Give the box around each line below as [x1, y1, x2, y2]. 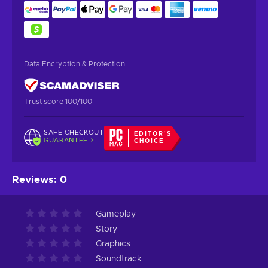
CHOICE [134, 138, 165, 144]
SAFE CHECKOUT [44, 129, 104, 136]
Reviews [12, 174, 54, 185]
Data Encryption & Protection [24, 60, 125, 68]
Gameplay [96, 209, 136, 218]
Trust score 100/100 [24, 98, 92, 105]
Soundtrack [96, 254, 142, 263]
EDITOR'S [134, 130, 172, 137]
